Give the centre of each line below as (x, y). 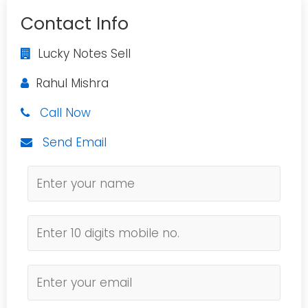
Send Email (75, 142)
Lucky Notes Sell (81, 54)
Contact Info (75, 24)
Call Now (65, 113)
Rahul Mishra (69, 83)
